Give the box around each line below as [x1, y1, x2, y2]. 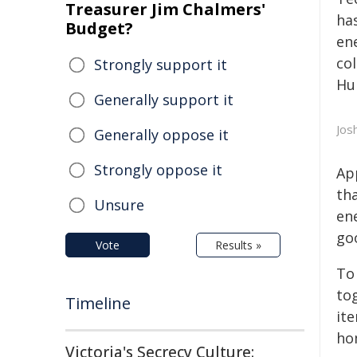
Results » [215, 237, 261, 253]
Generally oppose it [94, 125, 229, 144]
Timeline [65, 292, 131, 314]
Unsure [94, 195, 144, 214]
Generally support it [94, 90, 233, 109]
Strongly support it [94, 55, 227, 74]
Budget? [65, 18, 133, 39]
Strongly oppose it [94, 160, 222, 179]
